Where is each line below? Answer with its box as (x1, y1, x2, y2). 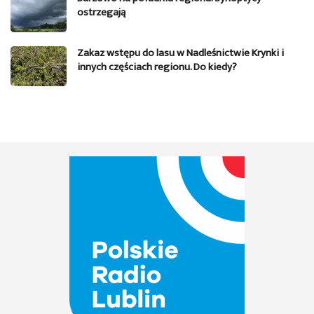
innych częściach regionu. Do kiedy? (77, 57, 237, 76)
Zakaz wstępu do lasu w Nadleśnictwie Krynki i (77, 43, 284, 62)
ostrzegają (77, 4, 125, 22)
